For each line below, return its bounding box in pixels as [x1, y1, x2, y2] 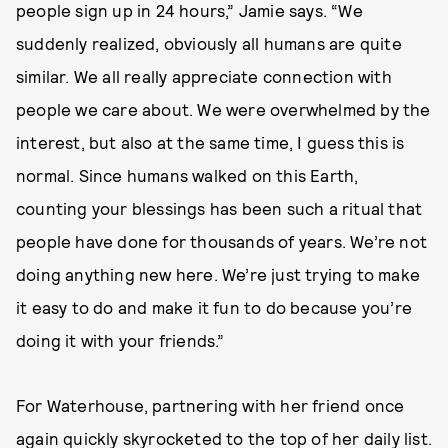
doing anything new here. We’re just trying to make [16, 264, 421, 284]
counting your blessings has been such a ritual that [16, 198, 423, 218]
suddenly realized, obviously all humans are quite [16, 33, 402, 53]
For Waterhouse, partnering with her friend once [16, 395, 405, 415]
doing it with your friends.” [16, 330, 225, 350]
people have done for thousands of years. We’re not [16, 231, 428, 251]
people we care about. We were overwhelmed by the [16, 99, 431, 119]
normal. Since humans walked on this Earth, [16, 165, 359, 185]
